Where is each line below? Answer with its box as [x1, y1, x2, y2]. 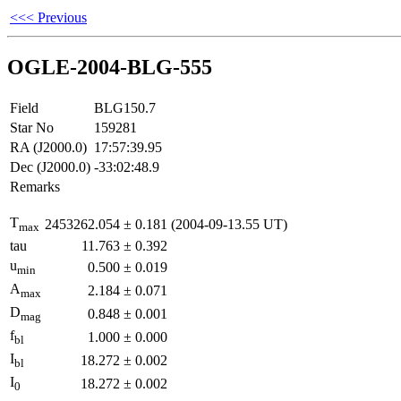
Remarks [10, 178, 60, 194]
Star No [10, 119, 54, 135]
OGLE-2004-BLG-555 [7, 55, 212, 79]
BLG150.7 [94, 99, 156, 115]
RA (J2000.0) [10, 139, 87, 155]
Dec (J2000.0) [10, 158, 90, 175]
